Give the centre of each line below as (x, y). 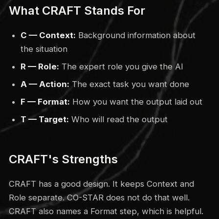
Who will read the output (118, 119)
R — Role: (40, 66)
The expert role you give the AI (121, 66)
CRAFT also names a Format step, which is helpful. (106, 211)
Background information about (135, 35)
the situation (44, 49)
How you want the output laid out (136, 101)
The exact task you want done (129, 84)
